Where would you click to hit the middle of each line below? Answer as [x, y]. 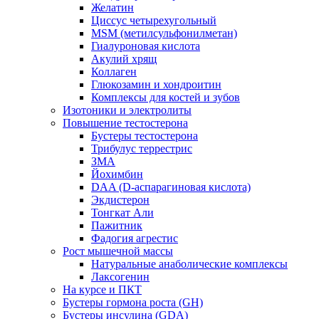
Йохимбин [117, 174]
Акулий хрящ [124, 59]
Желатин [113, 8]
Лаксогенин [120, 277]
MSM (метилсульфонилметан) [164, 33]
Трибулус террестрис [142, 149]
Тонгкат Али [122, 213]
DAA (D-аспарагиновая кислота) [171, 187]
